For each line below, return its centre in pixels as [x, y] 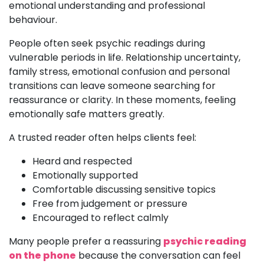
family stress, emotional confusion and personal [119, 72]
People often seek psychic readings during [107, 43]
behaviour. [33, 20]
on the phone [42, 255]
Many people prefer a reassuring [85, 241]
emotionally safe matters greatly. [87, 114]
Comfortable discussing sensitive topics [124, 189]
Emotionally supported [85, 175]
